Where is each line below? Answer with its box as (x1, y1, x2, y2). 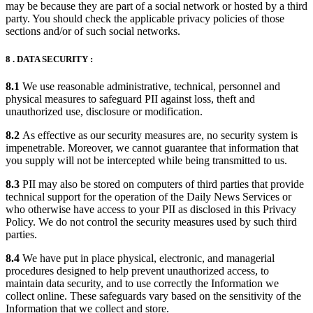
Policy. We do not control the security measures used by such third (6, 215, 297, 228)
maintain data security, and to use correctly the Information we (6, 277, 279, 289)
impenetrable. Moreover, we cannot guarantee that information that (6, 141, 298, 154)
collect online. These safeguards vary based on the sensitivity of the (6, 289, 301, 302)
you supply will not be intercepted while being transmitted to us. (6, 154, 287, 166)
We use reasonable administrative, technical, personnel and (20, 80, 280, 92)
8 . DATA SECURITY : (6, 53, 93, 64)
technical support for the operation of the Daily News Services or (6, 190, 291, 203)
